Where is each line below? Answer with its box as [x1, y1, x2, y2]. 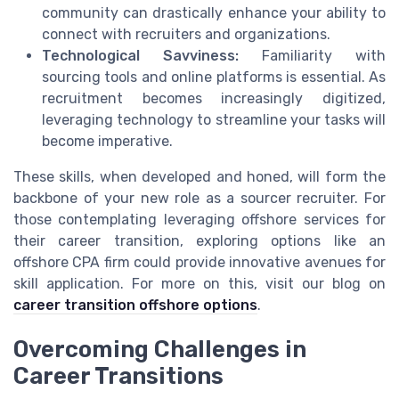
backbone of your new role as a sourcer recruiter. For [13, 189, 386, 207]
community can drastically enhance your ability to [42, 4, 386, 21]
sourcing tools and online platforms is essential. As [42, 68, 386, 85]
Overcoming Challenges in [13, 336, 306, 363]
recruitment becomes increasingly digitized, [42, 89, 386, 107]
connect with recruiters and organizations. [42, 25, 330, 43]
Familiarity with [239, 46, 386, 64]
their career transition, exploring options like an [13, 232, 386, 249]
